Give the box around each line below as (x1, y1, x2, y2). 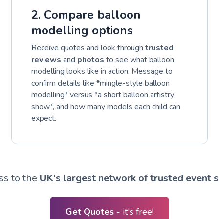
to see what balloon (104, 54, 174, 65)
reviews (31, 54, 61, 65)
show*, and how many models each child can (31, 101, 180, 112)
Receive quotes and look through (31, 42, 145, 53)
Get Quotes (66, 205, 116, 218)
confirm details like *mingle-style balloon (31, 77, 170, 88)
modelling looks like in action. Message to (31, 66, 173, 77)
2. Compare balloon (31, 6, 141, 22)
